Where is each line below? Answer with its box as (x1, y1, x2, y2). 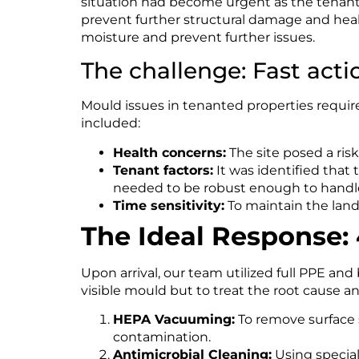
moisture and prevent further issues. (80, 29, 315, 45)
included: (80, 115, 140, 131)
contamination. (112, 329, 211, 345)
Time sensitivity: (112, 197, 224, 213)
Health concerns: (112, 144, 226, 160)
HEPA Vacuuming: (112, 312, 235, 328)
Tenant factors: (112, 162, 213, 178)
